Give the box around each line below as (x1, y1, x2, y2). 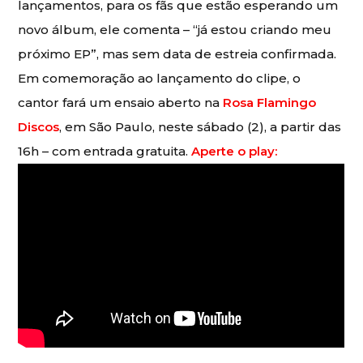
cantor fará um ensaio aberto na (18, 94, 224, 110)
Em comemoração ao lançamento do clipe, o (18, 70, 301, 86)
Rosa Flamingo (223, 94, 317, 110)
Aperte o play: (191, 143, 278, 159)
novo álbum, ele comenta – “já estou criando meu (18, 21, 332, 37)
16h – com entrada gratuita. (18, 143, 192, 159)
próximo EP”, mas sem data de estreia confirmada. (18, 45, 337, 62)
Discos (18, 118, 60, 135)
